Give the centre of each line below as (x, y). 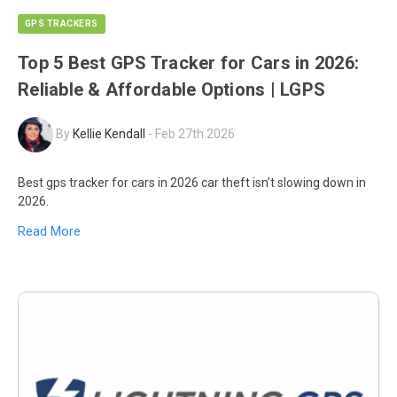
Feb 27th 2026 (195, 133)
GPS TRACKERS (62, 23)
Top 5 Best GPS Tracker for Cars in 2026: (188, 62)
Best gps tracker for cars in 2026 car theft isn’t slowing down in (192, 182)
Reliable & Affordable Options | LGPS (171, 89)
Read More (49, 232)
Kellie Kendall (109, 133)
